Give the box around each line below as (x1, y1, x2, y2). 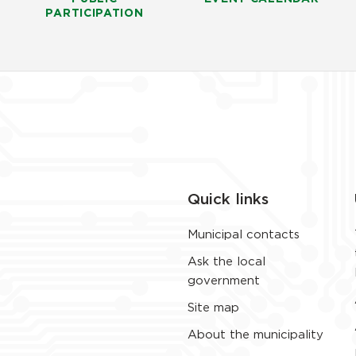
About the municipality (188, 329, 323, 342)
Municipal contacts (188, 229, 300, 242)
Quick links (188, 192, 269, 208)
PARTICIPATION (45, 7, 144, 19)
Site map (188, 302, 239, 315)
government (188, 275, 260, 288)
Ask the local (188, 256, 265, 269)
